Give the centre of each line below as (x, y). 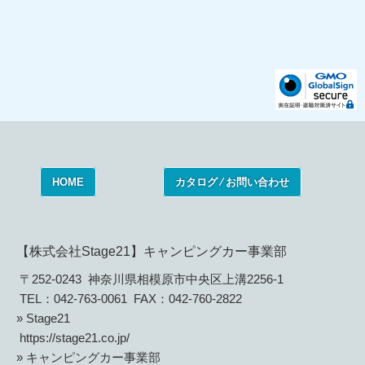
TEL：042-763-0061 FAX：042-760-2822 (129, 298)
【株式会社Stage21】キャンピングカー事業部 (152, 251)
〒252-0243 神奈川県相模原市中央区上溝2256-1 (150, 279)
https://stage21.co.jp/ (75, 337)
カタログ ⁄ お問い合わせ (232, 182)
